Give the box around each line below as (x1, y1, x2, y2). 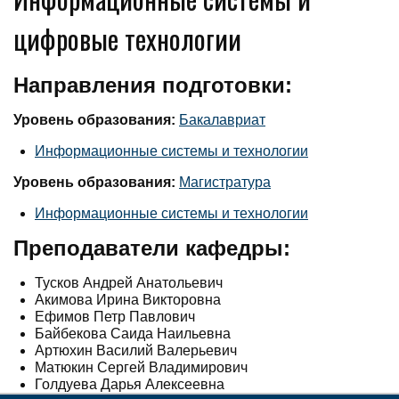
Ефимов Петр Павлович (35, 308, 195, 324)
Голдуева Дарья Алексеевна (35, 376, 224, 392)
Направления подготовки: (13, 72, 292, 97)
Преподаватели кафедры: (13, 235, 290, 260)
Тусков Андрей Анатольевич (35, 274, 223, 290)
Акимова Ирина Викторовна (35, 291, 221, 307)
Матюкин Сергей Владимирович (35, 359, 248, 375)
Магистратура (179, 174, 271, 190)
